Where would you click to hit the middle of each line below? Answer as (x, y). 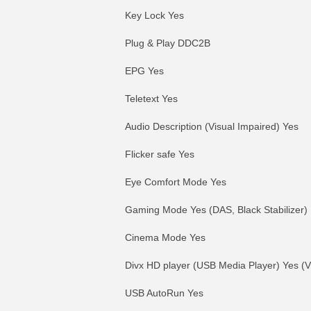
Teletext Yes (151, 99)
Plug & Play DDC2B (168, 43)
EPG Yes (144, 71)
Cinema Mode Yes (165, 237)
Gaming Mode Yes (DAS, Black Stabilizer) (216, 210)
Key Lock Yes (154, 15)
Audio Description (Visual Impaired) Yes (212, 126)
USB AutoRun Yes (164, 293)
